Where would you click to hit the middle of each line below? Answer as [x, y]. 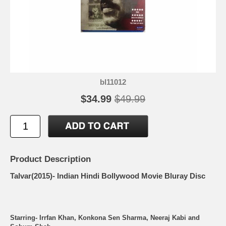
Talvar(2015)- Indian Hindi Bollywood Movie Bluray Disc [108, 176]
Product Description [50, 159]
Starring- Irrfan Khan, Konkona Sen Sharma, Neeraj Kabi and [105, 217]
